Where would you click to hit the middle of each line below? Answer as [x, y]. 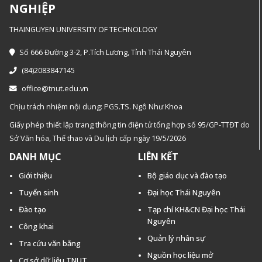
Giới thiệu [35, 176]
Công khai [36, 227]
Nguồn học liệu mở [180, 255]
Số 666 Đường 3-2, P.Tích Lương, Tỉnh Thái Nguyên [105, 53]
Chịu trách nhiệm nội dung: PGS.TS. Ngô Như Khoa [96, 107]
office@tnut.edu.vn [55, 89]
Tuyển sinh [39, 193]
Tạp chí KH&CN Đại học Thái [196, 210]
